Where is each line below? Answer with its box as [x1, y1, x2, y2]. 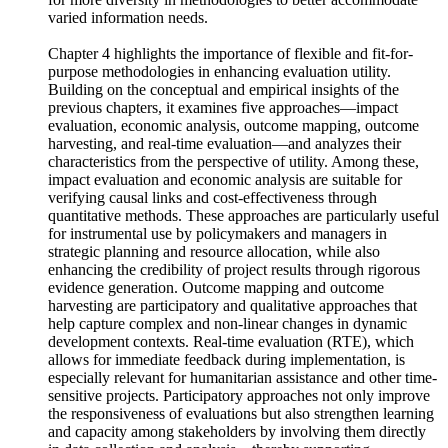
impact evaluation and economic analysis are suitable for [48, 201, 402, 218]
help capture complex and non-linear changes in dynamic [48, 345, 407, 362]
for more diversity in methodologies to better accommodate [48, 21, 418, 38]
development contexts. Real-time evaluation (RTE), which [48, 363, 414, 380]
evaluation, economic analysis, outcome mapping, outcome [48, 147, 419, 164]
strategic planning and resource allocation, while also [48, 273, 380, 290]
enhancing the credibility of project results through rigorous [48, 291, 420, 308]
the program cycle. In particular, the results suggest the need [48, 3, 423, 20]
